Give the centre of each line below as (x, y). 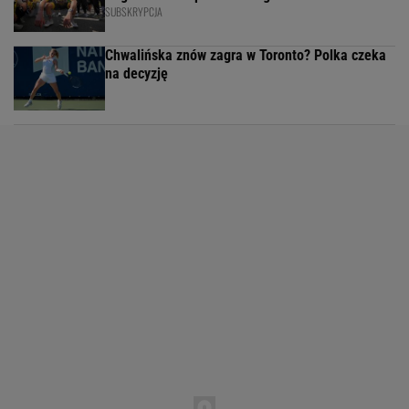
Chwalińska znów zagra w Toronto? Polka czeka (246, 56)
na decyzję (136, 74)
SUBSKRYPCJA (134, 12)
